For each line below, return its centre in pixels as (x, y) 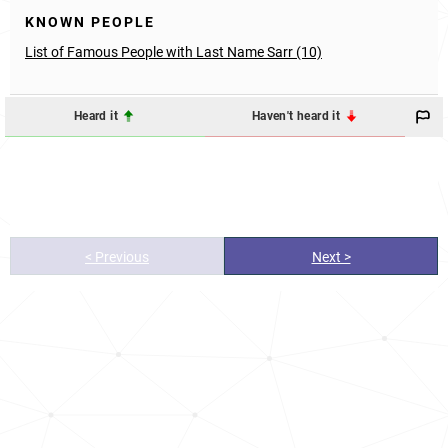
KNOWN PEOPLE (90, 21)
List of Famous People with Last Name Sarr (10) (173, 51)
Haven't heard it (297, 116)
